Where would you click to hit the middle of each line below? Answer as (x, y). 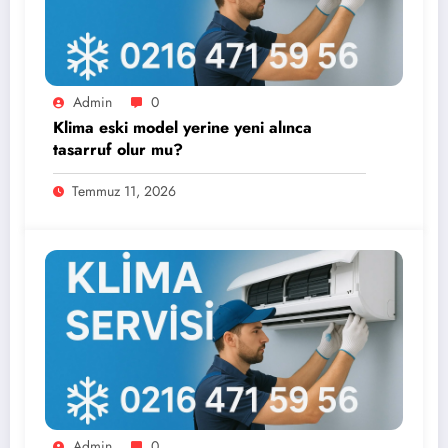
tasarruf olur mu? (118, 150)
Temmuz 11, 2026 (124, 191)
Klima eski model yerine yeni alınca (182, 128)
